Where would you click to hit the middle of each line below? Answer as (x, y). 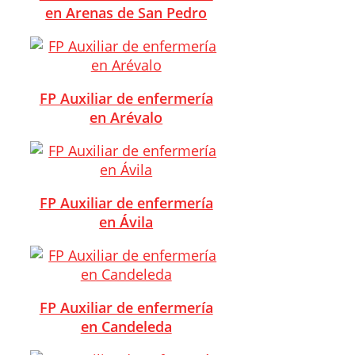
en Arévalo (126, 117)
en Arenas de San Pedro (126, 12)
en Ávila (126, 221)
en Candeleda (126, 326)
